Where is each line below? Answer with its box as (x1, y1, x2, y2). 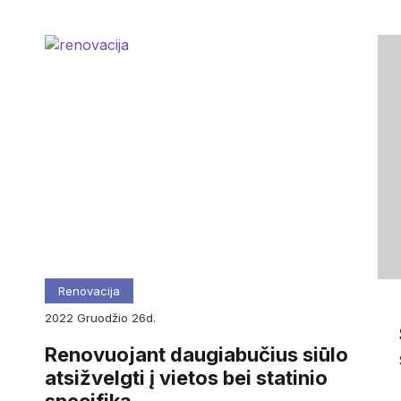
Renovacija (57, 284, 120, 298)
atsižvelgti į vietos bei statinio (44, 366, 328, 390)
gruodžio (85, 311, 132, 325)
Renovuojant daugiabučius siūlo (44, 343, 348, 367)
